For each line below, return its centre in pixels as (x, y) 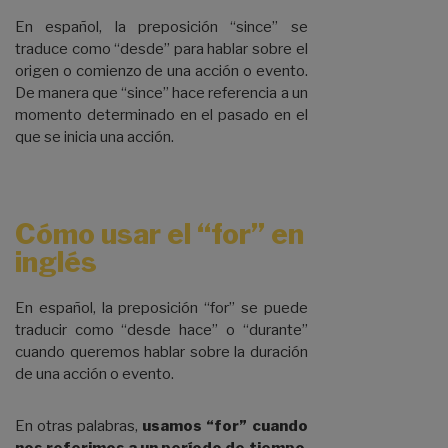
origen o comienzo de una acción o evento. (161, 71)
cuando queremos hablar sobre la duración (161, 352)
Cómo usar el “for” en (159, 234)
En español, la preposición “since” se (161, 27)
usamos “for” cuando (223, 426)
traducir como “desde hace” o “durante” (161, 330)
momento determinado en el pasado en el (161, 115)
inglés (56, 262)
